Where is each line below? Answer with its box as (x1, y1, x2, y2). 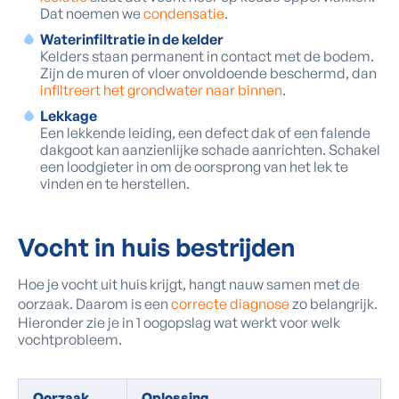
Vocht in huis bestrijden (18, 232, 296, 263)
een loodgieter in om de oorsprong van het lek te (40, 158, 348, 175)
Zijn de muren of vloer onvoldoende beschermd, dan (40, 64, 377, 82)
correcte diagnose (171, 295, 292, 313)
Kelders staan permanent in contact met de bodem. (40, 47, 374, 65)
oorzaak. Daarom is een (18, 295, 171, 313)
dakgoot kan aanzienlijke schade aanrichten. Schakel (40, 141, 380, 159)
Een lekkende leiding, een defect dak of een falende (40, 124, 370, 142)
